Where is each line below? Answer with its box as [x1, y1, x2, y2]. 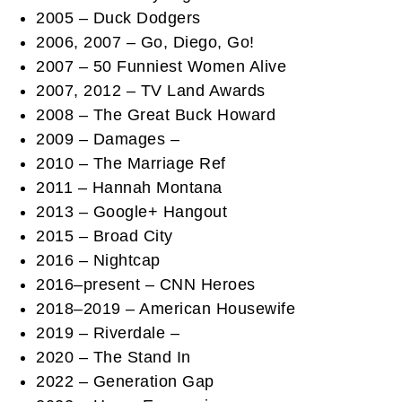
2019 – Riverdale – [36, 323, 179, 342]
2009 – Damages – [36, 129, 179, 148]
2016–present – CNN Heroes [36, 275, 256, 293]
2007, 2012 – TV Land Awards [36, 81, 266, 100]
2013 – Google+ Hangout [36, 202, 227, 221]
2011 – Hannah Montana [36, 178, 223, 197]
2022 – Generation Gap [36, 371, 214, 390]
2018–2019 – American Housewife [36, 299, 295, 318]
